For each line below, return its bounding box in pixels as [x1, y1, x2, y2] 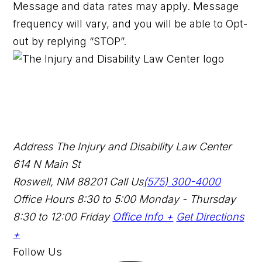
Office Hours [13, 192, 74, 205]
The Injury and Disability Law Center [56, 140, 232, 153]
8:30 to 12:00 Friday [13, 210, 110, 223]
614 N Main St [13, 157, 81, 170]
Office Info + [112, 210, 174, 223]
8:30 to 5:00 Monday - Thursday [74, 192, 236, 205]
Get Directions [176, 210, 244, 223]
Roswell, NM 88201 [13, 175, 110, 188]
